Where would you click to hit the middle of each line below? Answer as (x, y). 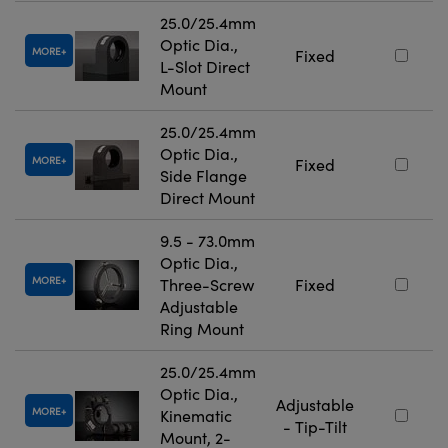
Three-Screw (207, 285)
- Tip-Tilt (315, 427)
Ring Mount (202, 329)
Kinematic (196, 416)
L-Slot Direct (205, 67)
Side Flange (203, 176)
